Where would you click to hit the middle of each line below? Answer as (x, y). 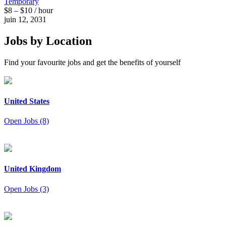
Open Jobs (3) (26, 189)
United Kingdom (33, 169)
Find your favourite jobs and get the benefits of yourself (92, 62)
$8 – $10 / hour (29, 10)
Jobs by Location (48, 41)
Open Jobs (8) (26, 121)
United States (27, 101)
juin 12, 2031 (25, 19)
